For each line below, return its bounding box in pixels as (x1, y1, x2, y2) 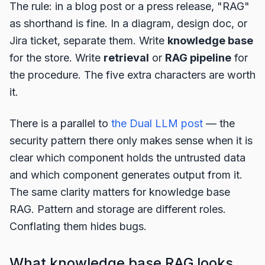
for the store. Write (9, 51, 104, 64)
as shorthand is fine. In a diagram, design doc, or (9, 17, 247, 30)
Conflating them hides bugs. (9, 220, 147, 232)
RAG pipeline (165, 51, 231, 64)
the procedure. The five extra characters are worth (9, 69, 256, 81)
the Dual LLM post (111, 117, 203, 130)
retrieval (104, 51, 149, 64)
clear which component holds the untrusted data (9, 151, 245, 164)
